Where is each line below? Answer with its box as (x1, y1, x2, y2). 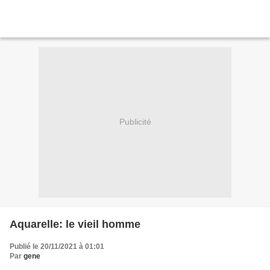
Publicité (119, 117, 151, 127)
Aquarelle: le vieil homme (10, 218, 140, 230)
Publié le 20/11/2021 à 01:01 (10, 242, 104, 251)
